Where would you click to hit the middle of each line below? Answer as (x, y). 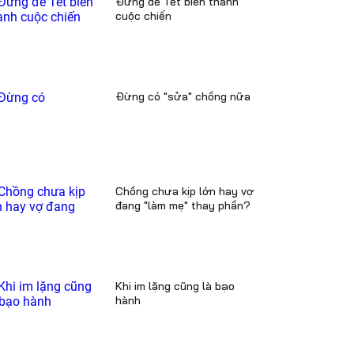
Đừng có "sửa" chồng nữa (183, 96)
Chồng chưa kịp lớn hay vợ (185, 191)
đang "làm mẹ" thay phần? (183, 205)
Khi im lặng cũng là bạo (175, 286)
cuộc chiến (143, 16)
